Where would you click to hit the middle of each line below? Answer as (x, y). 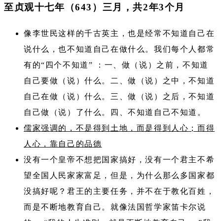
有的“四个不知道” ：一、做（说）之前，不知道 (116, 65)
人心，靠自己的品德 (63, 144)
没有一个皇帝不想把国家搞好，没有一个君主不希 (119, 159)
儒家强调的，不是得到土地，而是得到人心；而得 (119, 128)
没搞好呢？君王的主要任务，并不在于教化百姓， (119, 191)
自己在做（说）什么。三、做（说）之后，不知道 (119, 96)
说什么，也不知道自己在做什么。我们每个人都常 (119, 49)
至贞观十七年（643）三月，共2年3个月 (95, 7)
